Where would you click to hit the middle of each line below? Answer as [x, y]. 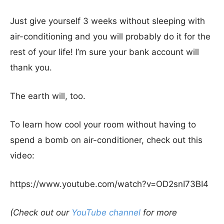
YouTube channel [106, 212]
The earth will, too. [48, 96]
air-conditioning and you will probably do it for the [110, 36]
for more [159, 212]
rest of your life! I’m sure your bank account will [104, 52]
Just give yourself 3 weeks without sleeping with [107, 21]
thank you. [31, 67]
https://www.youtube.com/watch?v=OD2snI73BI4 [109, 184]
